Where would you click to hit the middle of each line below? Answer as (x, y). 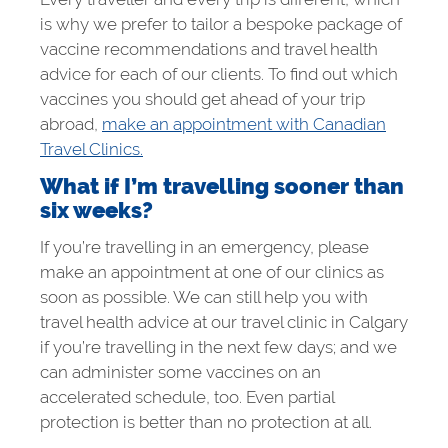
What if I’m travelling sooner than (222, 186)
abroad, (71, 123)
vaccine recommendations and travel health (209, 48)
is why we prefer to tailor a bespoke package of (221, 23)
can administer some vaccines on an (180, 371)
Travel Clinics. (91, 148)
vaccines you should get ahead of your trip (202, 98)
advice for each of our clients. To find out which (219, 73)
